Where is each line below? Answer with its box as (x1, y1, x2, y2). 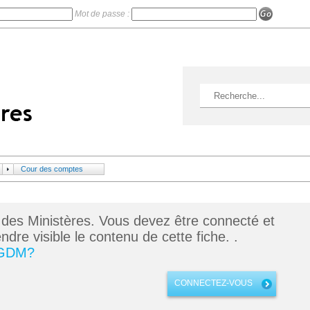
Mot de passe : (74, 9, 131, 19)
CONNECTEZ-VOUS (174, 278, 253, 288)
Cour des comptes (21, 165, 83, 173)
